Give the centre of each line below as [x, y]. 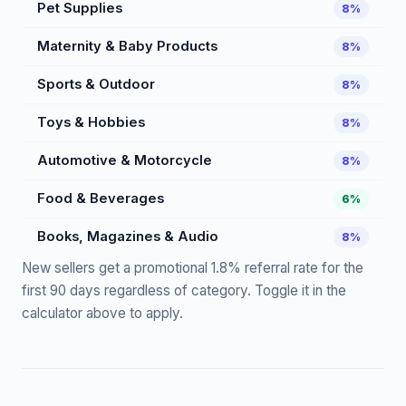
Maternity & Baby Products [127, 47]
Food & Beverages [101, 199]
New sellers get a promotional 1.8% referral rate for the [193, 268]
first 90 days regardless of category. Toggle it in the [184, 291]
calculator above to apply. [102, 314]
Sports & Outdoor [96, 85]
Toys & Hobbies [91, 123]
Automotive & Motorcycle [125, 161]
